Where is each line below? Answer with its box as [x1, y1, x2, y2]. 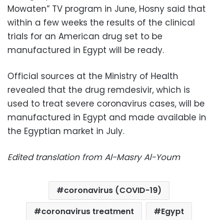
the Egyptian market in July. [7, 125, 124, 137]
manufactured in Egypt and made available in [7, 111, 206, 123]
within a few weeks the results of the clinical [7, 16, 195, 28]
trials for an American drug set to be [7, 30, 163, 42]
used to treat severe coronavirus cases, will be [7, 97, 205, 110]
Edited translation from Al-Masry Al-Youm [7, 151, 180, 163]
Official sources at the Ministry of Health [7, 70, 178, 82]
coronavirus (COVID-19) [63, 184, 162, 196]
